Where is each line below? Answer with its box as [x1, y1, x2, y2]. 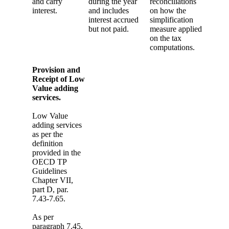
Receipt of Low [32, 74, 85, 83]
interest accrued [88, 15, 139, 24]
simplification [150, 15, 193, 24]
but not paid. [88, 24, 133, 33]
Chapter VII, [32, 175, 73, 185]
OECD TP [32, 157, 66, 166]
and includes [88, 6, 129, 15]
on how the [150, 6, 186, 15]
